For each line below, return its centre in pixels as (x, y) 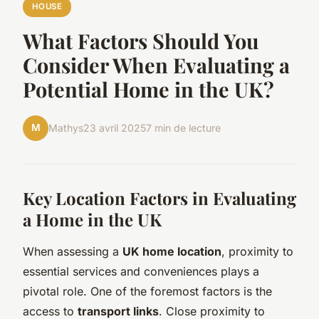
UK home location (172, 251)
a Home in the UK (92, 219)
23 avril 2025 (115, 128)
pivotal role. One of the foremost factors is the (147, 291)
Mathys (66, 128)
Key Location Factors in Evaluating (159, 198)
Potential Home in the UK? (148, 89)
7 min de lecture (183, 128)
